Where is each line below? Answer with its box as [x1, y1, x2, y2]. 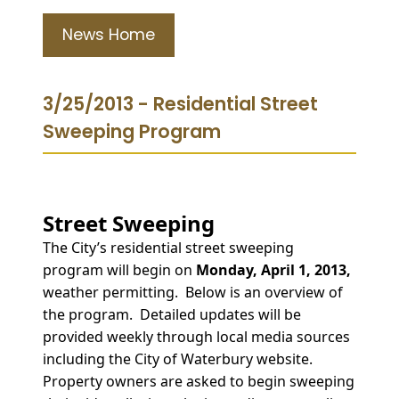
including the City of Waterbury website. [43, 348, 316, 369]
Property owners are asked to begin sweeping [43, 370, 354, 391]
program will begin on [43, 259, 196, 280]
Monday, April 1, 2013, [196, 259, 351, 280]
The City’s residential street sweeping [43, 237, 294, 257]
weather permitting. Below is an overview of [43, 281, 343, 302]
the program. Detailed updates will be [43, 304, 301, 324]
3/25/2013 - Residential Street [43, 90, 318, 117]
